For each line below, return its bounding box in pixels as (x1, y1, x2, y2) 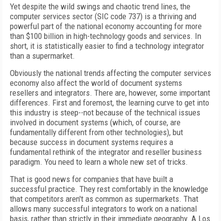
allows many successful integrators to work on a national (10, 204, 197, 214)
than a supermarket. (10, 51, 75, 61)
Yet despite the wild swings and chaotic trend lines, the (10, 1, 190, 11)
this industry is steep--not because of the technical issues (10, 108, 200, 117)
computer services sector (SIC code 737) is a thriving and (10, 11, 196, 21)
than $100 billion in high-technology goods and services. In (10, 31, 201, 41)
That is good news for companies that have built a (10, 174, 173, 184)
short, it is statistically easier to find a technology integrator (10, 41, 204, 51)
